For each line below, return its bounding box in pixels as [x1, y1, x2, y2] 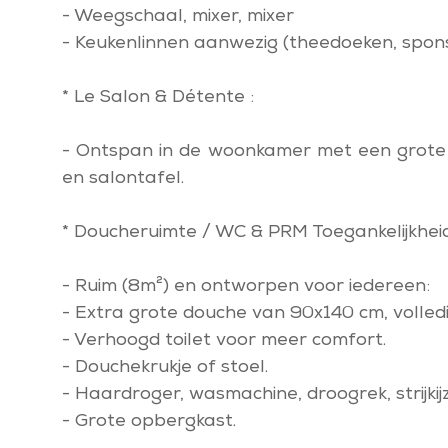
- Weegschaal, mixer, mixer [62, 8, 294, 26]
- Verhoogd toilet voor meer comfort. [62, 332, 386, 350]
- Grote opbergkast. [62, 413, 236, 431]
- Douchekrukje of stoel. [62, 359, 268, 377]
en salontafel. [62, 170, 184, 188]
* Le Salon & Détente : [62, 89, 254, 107]
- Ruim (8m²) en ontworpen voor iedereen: [62, 278, 430, 296]
